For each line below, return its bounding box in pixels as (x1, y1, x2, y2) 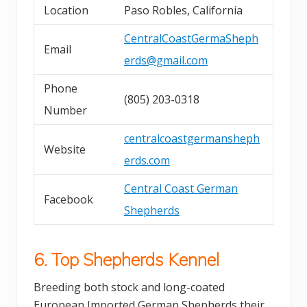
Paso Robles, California (124, 2, 243, 18)
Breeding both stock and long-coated (34, 279, 225, 295)
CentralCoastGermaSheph (124, 30, 258, 46)
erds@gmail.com (124, 52, 208, 68)
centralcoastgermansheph (124, 130, 260, 146)
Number (44, 102, 87, 118)
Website (44, 141, 86, 157)
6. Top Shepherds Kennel (34, 248, 219, 270)
